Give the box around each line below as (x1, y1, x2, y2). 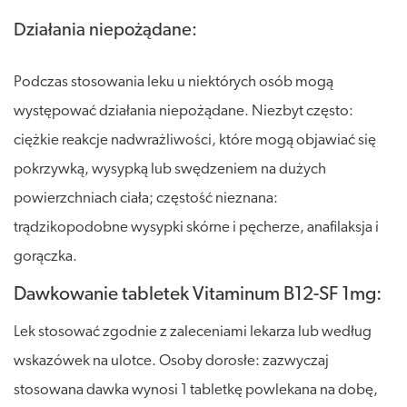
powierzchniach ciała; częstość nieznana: (14, 190, 278, 206)
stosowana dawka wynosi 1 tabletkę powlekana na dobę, (14, 382, 378, 398)
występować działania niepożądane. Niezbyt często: (14, 103, 353, 119)
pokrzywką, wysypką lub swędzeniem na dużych (14, 161, 326, 177)
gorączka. (14, 248, 77, 264)
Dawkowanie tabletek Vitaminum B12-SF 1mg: (14, 284, 382, 304)
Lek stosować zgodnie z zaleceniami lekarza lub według (14, 323, 372, 340)
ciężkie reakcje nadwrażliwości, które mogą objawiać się (14, 132, 376, 148)
